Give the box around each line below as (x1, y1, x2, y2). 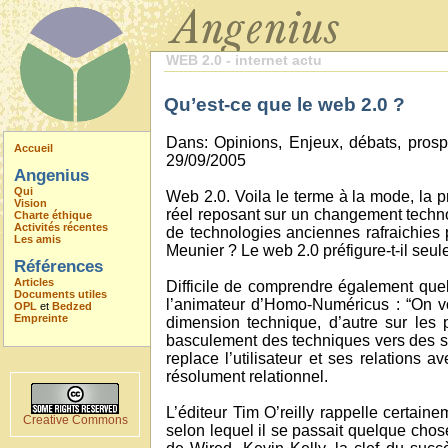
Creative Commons (22, 414, 128, 426)
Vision (14, 197, 47, 209)
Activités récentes (14, 221, 108, 233)
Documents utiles (14, 288, 107, 300)
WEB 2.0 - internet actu (166, 52, 322, 68)
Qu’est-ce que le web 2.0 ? (164, 94, 405, 115)
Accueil (14, 142, 53, 154)
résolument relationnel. (166, 368, 328, 385)
